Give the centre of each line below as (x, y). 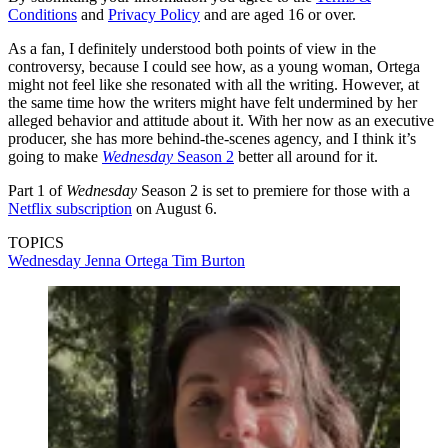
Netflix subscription (70, 208)
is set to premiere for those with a (306, 190)
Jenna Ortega (128, 260)
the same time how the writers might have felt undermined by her (212, 102)
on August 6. (174, 208)
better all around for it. (306, 156)
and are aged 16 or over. (278, 14)
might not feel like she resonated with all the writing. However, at (213, 84)
